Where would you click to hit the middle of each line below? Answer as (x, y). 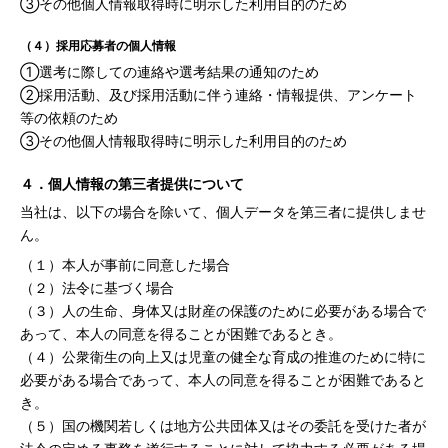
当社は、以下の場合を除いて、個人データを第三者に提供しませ (223, 211)
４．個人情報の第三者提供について (132, 183)
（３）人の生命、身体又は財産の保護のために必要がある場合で (223, 310)
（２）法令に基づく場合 (97, 287)
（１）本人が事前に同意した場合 (125, 264)
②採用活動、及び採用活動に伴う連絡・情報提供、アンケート (218, 94)
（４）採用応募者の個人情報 (98, 45)
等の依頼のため (69, 117)
